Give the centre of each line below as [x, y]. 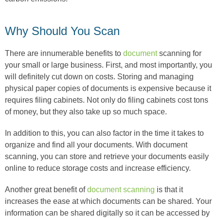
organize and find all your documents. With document [96, 145]
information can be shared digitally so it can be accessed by [107, 213]
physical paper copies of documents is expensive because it [108, 88]
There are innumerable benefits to [64, 53]
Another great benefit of [46, 189]
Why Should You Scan [62, 31]
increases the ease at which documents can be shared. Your [108, 201]
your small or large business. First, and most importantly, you [109, 65]
